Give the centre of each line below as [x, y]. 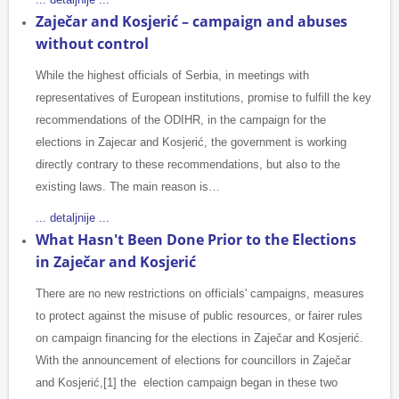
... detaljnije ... [73, 218]
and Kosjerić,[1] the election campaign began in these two [187, 383]
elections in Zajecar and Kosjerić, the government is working [191, 142]
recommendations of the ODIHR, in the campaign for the [181, 120]
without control [92, 44]
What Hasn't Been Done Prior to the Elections [196, 240]
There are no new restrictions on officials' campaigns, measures [200, 294]
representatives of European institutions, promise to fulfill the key [204, 98]
